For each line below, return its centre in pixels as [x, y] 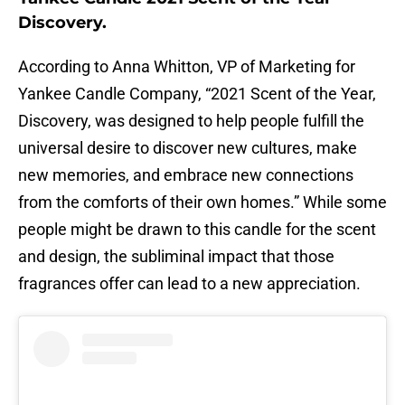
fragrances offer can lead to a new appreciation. [189, 284]
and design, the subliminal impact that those [176, 257]
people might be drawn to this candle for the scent [197, 230]
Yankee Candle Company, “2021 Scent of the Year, [197, 94]
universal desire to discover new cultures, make [188, 148]
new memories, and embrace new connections [186, 175]
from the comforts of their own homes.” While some [202, 202]
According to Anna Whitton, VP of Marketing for [187, 67]
